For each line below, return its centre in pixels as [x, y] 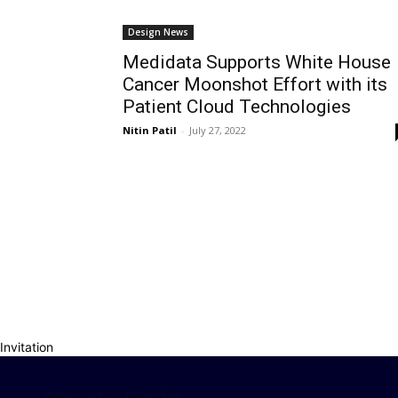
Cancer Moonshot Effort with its [255, 84]
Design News [158, 32]
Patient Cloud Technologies [237, 107]
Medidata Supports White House [257, 62]
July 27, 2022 [218, 130]
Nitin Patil [150, 130]
